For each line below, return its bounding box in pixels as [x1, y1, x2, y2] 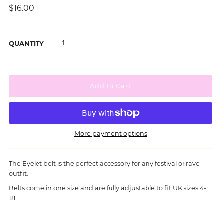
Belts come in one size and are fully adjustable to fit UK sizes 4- [8, 184, 206, 192]
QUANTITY [8, 39, 44, 47]
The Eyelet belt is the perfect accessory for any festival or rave [8, 160, 200, 168]
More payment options [74, 130, 147, 138]
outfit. [8, 170, 28, 178]
